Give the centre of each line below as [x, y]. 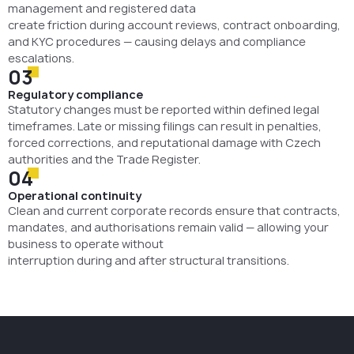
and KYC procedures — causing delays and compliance [157, 41]
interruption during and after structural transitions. [149, 260]
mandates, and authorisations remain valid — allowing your [168, 227]
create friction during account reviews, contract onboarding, [174, 25]
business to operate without [86, 244]
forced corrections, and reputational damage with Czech [164, 143]
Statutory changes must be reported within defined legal [164, 109]
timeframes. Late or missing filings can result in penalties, [165, 126]
